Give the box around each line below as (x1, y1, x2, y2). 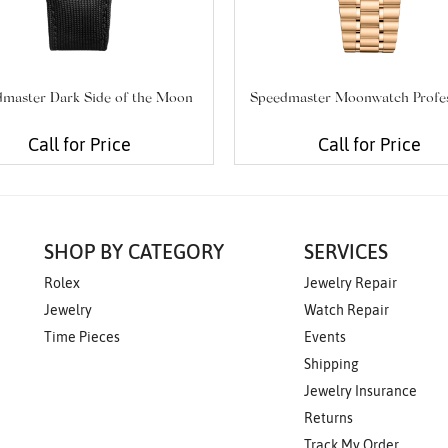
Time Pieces (44, 329, 120, 346)
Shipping (303, 356, 359, 373)
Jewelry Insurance (303, 383, 417, 400)
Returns (303, 410, 353, 427)
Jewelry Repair (303, 275, 397, 292)
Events (303, 329, 346, 346)
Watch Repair (303, 302, 389, 319)
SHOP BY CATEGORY (44, 240, 224, 264)
